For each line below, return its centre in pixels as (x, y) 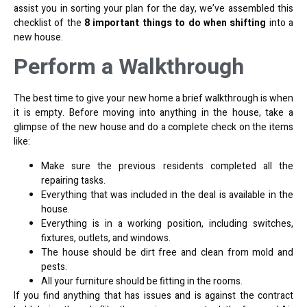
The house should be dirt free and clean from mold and (167, 252)
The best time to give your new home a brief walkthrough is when (153, 99)
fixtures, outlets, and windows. (106, 238)
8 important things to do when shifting (175, 23)
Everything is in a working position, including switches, (167, 223)
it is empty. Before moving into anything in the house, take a (153, 113)
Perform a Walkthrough (129, 67)
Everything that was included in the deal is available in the (167, 195)
